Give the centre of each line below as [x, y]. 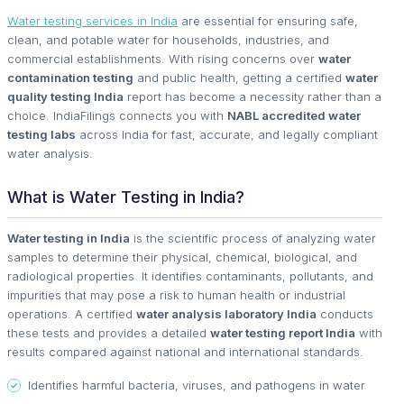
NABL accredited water [294, 115]
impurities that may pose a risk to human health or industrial [176, 295]
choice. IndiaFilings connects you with [117, 115]
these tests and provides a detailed [109, 333]
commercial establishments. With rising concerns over [163, 59]
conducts [345, 314]
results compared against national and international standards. [185, 352]
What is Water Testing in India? [126, 197]
